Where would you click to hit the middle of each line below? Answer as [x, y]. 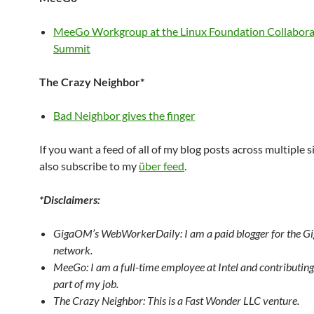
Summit [72, 48]
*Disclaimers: [70, 199]
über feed [162, 166]
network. [73, 250]
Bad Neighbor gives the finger [124, 115]
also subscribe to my [89, 166]
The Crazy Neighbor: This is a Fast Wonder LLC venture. [176, 300]
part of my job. [86, 284]
